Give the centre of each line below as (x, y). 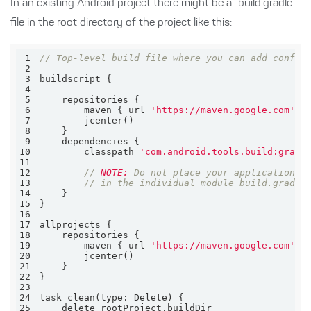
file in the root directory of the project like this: (121, 23)
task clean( (70, 297)
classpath (90, 152)
